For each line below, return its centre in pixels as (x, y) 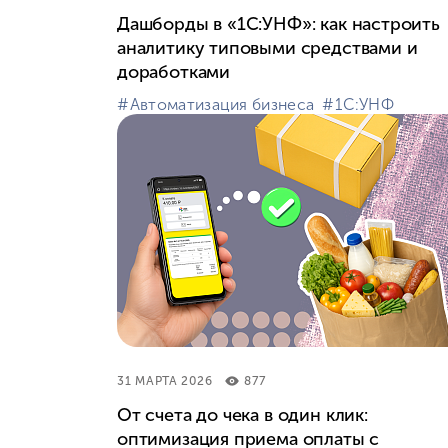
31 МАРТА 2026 (165, 380)
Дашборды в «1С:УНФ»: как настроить (278, 23)
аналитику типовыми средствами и (267, 47)
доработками (174, 71)
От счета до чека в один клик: (242, 414)
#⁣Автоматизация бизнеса (216, 104)
